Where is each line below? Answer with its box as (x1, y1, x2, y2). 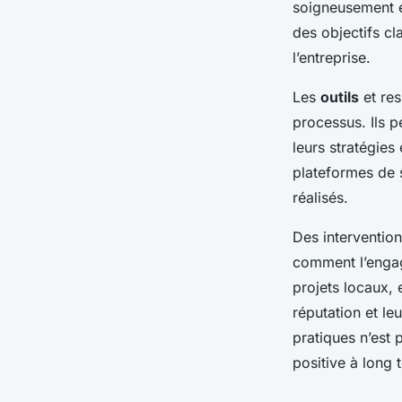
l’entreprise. (293, 48, 371, 66)
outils (320, 87, 359, 106)
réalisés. (293, 188, 348, 206)
